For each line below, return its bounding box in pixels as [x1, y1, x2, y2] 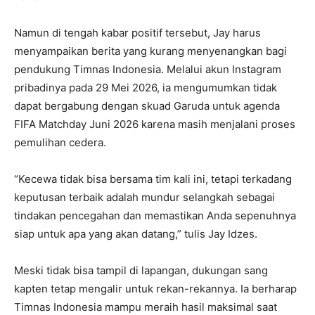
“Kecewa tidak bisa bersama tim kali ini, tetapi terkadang [14, 172, 292, 186]
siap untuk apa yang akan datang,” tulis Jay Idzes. [14, 227, 257, 241]
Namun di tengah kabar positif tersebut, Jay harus [14, 26, 261, 40]
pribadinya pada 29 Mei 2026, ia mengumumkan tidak [14, 81, 277, 95]
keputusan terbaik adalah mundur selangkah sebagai [14, 191, 275, 205]
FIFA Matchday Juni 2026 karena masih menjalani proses [14, 117, 295, 131]
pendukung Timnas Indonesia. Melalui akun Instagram [14, 63, 281, 77]
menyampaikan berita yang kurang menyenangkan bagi [14, 44, 287, 58]
